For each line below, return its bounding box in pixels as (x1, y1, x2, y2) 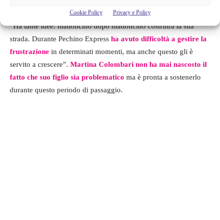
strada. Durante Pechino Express (10, 35, 111, 43)
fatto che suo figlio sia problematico (10, 73, 124, 82)
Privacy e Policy (112, 9, 151, 16)
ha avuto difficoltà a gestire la (111, 35, 207, 43)
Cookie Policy (69, 9, 103, 16)
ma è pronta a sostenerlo (124, 73, 201, 82)
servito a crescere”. (10, 60, 70, 69)
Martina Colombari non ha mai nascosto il (70, 60, 207, 69)
